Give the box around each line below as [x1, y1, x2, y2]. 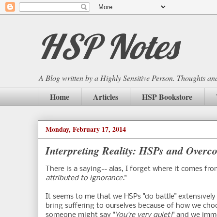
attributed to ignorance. [46, 174, 124, 183]
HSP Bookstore [142, 91, 192, 102]
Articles [93, 91, 118, 102]
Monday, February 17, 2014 [46, 124, 126, 135]
